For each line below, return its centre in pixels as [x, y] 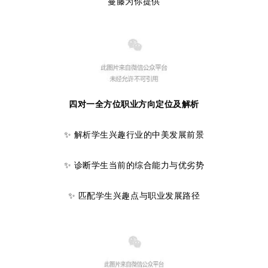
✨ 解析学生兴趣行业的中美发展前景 [134, 134]
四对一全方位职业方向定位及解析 [134, 104]
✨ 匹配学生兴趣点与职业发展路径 [134, 195]
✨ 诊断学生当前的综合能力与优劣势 [134, 165]
